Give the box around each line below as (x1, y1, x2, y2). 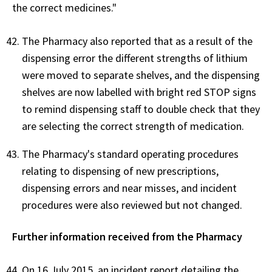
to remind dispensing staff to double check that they (22, 101, 260, 116)
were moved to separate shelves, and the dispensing (22, 67, 260, 82)
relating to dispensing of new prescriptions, (22, 163, 219, 178)
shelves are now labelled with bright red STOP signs (22, 84, 256, 99)
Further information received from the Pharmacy (12, 229, 242, 243)
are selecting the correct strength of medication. (22, 118, 246, 133)
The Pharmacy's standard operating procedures (22, 146, 239, 161)
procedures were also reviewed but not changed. (22, 197, 245, 212)
